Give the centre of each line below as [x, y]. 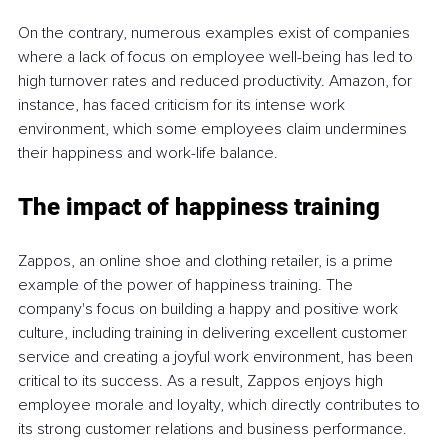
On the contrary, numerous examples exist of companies [216, 33]
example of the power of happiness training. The [187, 285]
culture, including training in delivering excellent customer [214, 333]
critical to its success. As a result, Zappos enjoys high [202, 381]
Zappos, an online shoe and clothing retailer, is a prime [207, 261]
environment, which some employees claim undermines [214, 129]
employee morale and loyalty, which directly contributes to [221, 405]
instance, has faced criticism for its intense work [183, 105]
